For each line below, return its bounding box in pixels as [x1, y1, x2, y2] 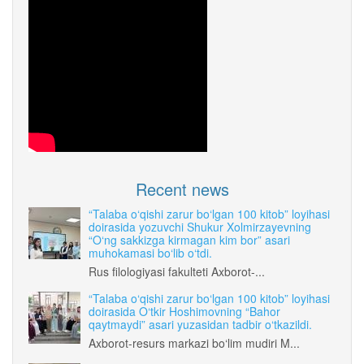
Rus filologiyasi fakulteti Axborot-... [89, 262, 265, 279]
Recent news [135, 176, 229, 201]
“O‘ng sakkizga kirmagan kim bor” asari [89, 231, 290, 248]
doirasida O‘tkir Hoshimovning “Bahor [89, 302, 280, 319]
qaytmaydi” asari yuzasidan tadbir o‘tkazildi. [89, 315, 312, 332]
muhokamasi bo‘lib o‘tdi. [89, 244, 212, 261]
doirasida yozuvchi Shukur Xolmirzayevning [89, 218, 311, 235]
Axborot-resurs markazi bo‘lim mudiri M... [89, 334, 300, 351]
